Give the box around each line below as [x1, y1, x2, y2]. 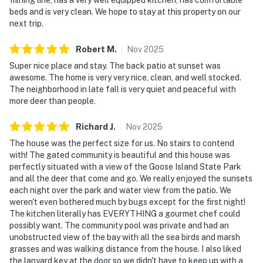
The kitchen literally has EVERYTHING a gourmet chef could [9, 208, 240, 218]
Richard [76, 122, 108, 131]
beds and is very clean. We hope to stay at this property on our [9, 6, 241, 16]
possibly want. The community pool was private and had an [9, 220, 229, 230]
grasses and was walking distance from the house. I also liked [9, 244, 241, 254]
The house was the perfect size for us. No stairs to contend [9, 138, 234, 148]
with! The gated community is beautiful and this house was [9, 150, 230, 160]
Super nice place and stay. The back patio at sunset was [9, 60, 221, 70]
